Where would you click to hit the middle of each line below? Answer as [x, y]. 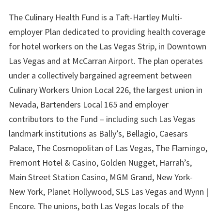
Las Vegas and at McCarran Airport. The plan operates [106, 61]
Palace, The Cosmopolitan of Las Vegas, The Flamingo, [108, 148]
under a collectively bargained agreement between [100, 75]
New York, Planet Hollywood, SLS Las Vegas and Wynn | [108, 191]
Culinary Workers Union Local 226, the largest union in [106, 90]
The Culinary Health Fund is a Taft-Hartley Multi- [96, 17]
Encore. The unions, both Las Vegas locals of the [96, 206]
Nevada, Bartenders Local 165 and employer [89, 104]
